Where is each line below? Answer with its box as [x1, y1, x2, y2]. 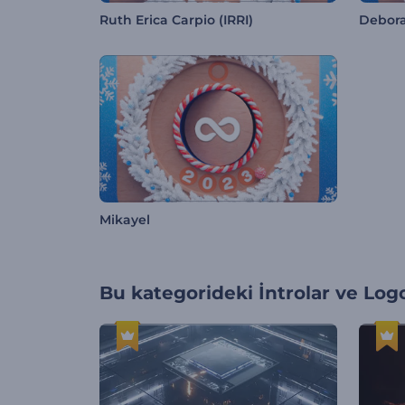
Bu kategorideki [99, 282, 253, 305]
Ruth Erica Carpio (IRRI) [99, 12, 253, 29]
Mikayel [99, 212, 150, 229]
